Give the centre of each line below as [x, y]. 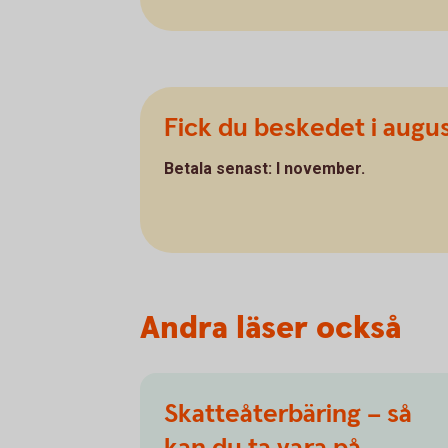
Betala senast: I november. [264, 168]
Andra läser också [270, 328]
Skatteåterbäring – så [288, 413]
